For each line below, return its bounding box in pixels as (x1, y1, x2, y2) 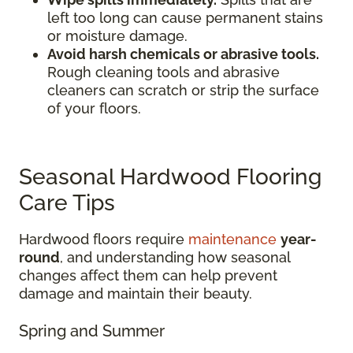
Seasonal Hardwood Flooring (19, 164, 321, 190)
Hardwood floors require (19, 231, 188, 247)
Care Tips (19, 190, 115, 216)
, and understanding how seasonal (60, 249, 290, 266)
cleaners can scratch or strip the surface (47, 82, 319, 98)
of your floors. (47, 100, 141, 117)
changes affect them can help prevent (19, 267, 277, 284)
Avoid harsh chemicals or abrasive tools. (47, 46, 319, 62)
